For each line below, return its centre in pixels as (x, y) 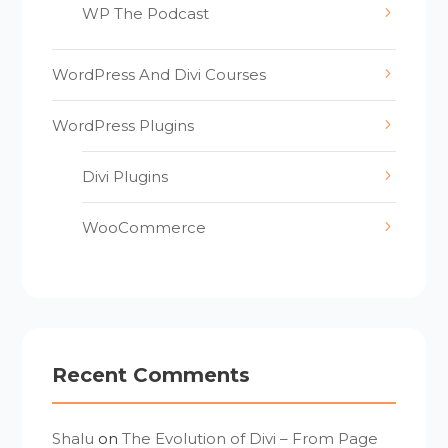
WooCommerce (144, 227)
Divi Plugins (125, 176)
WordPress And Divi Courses (159, 74)
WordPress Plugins (123, 125)
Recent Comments (151, 374)
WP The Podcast (146, 13)
